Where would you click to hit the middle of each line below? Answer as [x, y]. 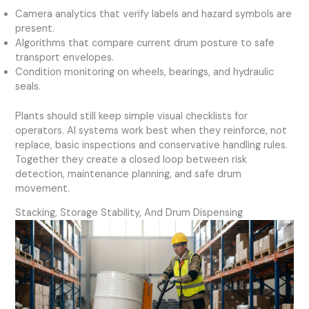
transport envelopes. [65, 57]
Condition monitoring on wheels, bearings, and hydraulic [145, 72]
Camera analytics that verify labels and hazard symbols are [154, 14]
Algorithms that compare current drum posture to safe [145, 43]
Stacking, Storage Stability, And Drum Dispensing [129, 213]
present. [35, 28]
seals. [28, 86]
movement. [43, 188]
